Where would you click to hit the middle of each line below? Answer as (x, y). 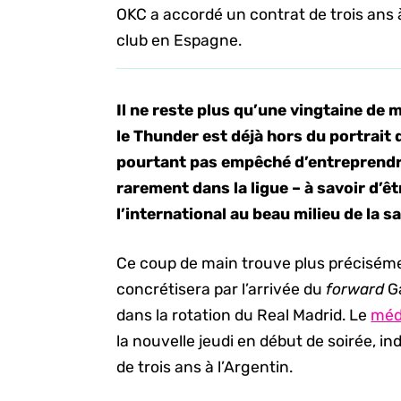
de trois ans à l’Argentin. (205, 367)
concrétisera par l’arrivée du (222, 290)
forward (355, 290)
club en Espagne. (179, 40)
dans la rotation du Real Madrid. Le (244, 316)
